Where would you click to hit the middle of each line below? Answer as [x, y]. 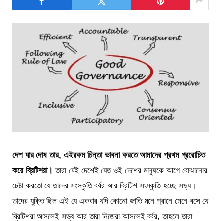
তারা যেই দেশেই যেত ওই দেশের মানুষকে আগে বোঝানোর [131, 171]
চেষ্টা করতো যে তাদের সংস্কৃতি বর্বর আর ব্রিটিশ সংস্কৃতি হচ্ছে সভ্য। [104, 186]
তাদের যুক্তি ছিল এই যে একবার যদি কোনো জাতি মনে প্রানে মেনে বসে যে [110, 201]
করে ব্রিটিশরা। [34, 171]
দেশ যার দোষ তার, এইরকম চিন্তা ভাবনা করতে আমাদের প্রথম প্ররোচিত [109, 155]
